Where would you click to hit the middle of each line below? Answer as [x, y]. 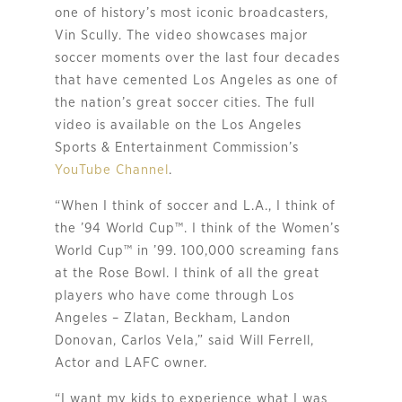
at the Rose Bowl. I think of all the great [187, 273]
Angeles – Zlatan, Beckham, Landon [172, 318]
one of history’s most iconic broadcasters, [191, 13]
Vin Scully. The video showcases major [181, 35]
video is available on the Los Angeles [178, 125]
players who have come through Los [174, 295]
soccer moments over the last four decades [197, 57]
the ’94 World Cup [114, 228]
